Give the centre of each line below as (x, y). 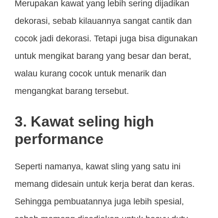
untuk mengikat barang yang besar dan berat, (103, 56)
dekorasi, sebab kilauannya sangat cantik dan (103, 21)
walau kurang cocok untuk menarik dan (91, 74)
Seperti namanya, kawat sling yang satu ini (98, 167)
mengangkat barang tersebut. (72, 91)
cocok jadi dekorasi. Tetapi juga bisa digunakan (106, 39)
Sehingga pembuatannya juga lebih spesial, (99, 202)
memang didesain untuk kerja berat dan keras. (105, 184)
